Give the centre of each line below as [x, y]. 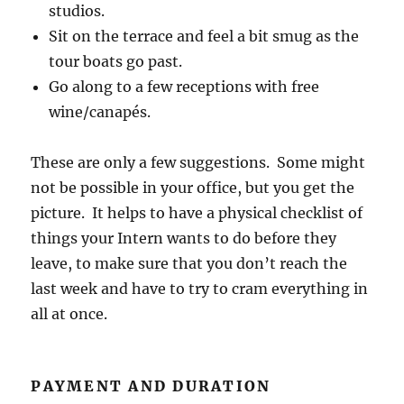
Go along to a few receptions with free [184, 87]
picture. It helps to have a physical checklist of [197, 213]
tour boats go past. [116, 62]
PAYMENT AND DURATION [151, 386]
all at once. [69, 314]
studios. [77, 11]
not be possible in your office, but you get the [193, 188]
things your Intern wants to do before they [184, 239]
